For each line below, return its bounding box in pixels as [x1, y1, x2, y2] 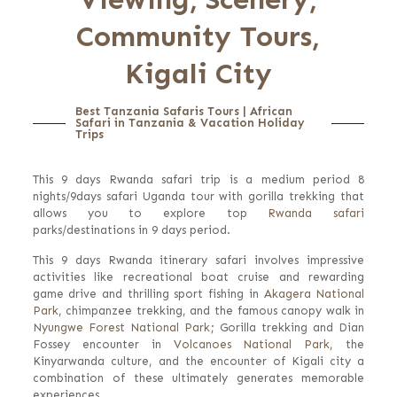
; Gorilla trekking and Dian [209, 321, 365, 334]
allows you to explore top [32, 206, 269, 220]
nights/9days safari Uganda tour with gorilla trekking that [32, 190, 365, 203]
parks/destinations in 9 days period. [32, 223, 230, 237]
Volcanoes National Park [173, 338, 331, 351]
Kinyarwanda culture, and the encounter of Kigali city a [32, 354, 365, 368]
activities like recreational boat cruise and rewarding [32, 270, 365, 284]
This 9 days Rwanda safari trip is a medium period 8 [32, 173, 365, 186]
